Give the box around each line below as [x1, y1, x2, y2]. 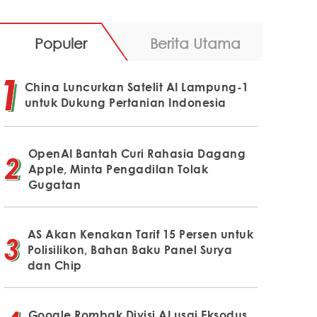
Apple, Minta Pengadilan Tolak [28, 161, 209, 176]
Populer [34, 34, 87, 52]
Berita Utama [149, 34, 241, 52]
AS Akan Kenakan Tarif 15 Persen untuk [27, 226, 254, 241]
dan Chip [27, 258, 82, 272]
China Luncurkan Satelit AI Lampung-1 [24, 79, 249, 94]
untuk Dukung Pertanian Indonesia [24, 95, 226, 110]
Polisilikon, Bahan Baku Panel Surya [27, 242, 233, 257]
